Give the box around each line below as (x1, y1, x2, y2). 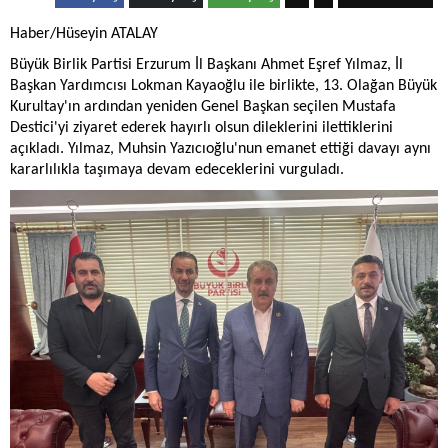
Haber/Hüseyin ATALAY (10, 26, 158, 43)
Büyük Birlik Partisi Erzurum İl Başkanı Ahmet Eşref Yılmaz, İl (10, 57, 403, 74)
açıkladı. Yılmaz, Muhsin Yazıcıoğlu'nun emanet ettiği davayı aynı (10, 141, 431, 158)
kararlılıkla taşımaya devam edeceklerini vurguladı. (10, 162, 344, 179)
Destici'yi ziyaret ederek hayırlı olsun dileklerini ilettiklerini (10, 120, 393, 137)
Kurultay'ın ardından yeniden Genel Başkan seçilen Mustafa (10, 99, 396, 116)
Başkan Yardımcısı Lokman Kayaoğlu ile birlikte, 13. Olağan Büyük (10, 78, 437, 95)
